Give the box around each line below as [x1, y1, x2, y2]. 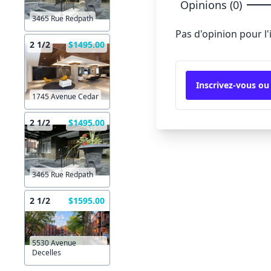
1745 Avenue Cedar [32, 91, 99, 102]
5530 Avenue [32, 238, 76, 249]
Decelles [32, 247, 61, 258]
